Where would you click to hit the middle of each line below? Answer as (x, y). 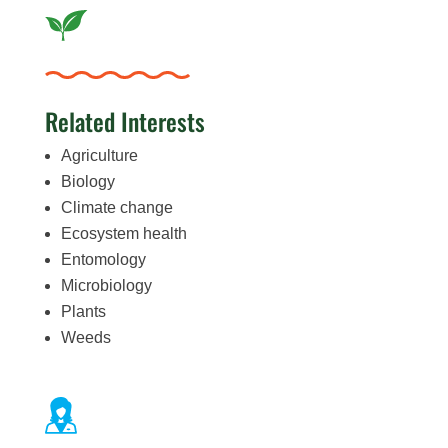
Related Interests (124, 120)
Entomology (103, 259)
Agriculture (99, 155)
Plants (83, 311)
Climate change (116, 207)
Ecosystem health (123, 233)
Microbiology (106, 285)
